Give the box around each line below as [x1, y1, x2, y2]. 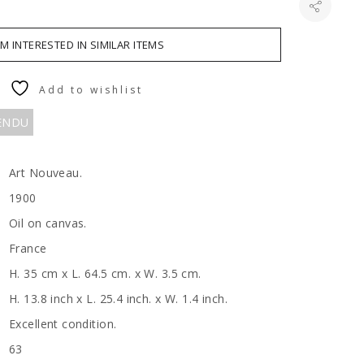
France [9, 240, 47, 256]
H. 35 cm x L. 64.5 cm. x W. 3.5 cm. [9, 266, 209, 281]
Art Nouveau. [9, 165, 83, 180]
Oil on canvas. [9, 215, 87, 231]
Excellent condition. [9, 316, 117, 331]
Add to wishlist [38, 83, 143, 97]
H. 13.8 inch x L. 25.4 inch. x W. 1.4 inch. [9, 291, 228, 306]
